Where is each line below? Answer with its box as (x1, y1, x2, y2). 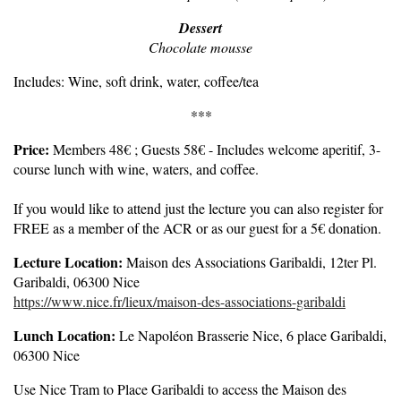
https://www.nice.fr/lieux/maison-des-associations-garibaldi (13, 292, 346, 311)
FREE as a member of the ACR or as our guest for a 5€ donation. (13, 218, 381, 238)
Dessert (179, 18, 222, 38)
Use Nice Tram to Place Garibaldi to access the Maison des (13, 380, 346, 399)
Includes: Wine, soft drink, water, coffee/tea (13, 72, 259, 91)
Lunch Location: (13, 325, 115, 346)
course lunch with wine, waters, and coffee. (13, 159, 263, 179)
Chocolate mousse (149, 38, 252, 57)
